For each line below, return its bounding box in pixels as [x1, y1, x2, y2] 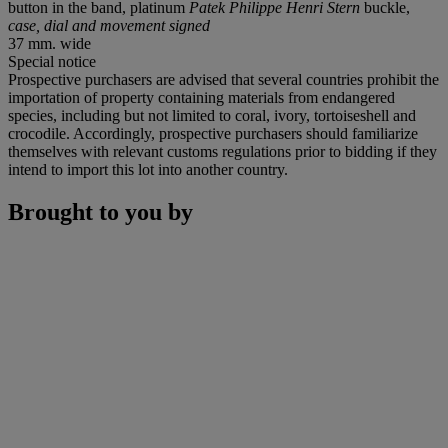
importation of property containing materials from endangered [8, 88, 395, 106]
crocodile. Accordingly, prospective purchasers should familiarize [8, 124, 418, 142]
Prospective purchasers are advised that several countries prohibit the [8, 70, 439, 88]
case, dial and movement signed [8, 16, 210, 34]
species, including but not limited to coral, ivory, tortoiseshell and [8, 106, 416, 124]
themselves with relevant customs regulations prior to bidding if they [8, 142, 437, 160]
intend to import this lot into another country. [8, 160, 288, 178]
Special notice [8, 52, 96, 70]
